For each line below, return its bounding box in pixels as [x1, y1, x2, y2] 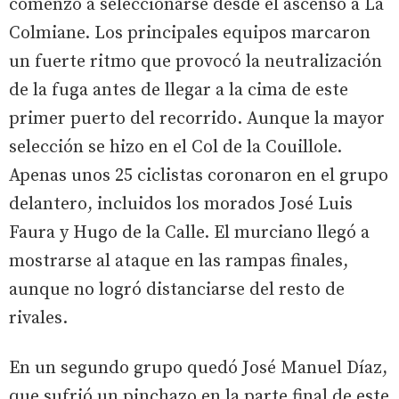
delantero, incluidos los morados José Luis [9, 192, 353, 216]
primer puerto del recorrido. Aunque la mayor [9, 107, 385, 130]
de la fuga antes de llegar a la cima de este [9, 78, 348, 102]
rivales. [9, 306, 68, 330]
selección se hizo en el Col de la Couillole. [9, 135, 342, 159]
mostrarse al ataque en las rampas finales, [9, 249, 348, 273]
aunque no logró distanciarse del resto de [9, 278, 345, 301]
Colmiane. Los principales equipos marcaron [9, 21, 370, 45]
